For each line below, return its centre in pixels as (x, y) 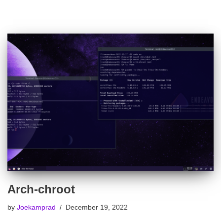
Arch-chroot (41, 189)
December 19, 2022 (97, 207)
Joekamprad (36, 207)
